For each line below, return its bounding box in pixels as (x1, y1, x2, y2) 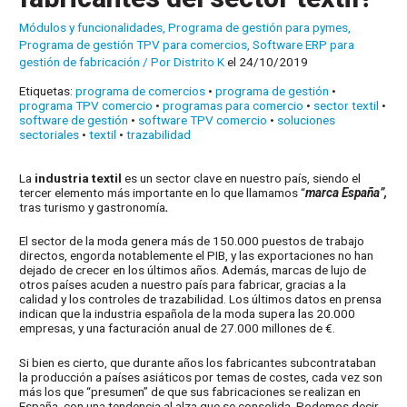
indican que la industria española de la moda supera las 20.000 (19, 306, 356, 322)
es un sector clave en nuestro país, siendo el (122, 170, 362, 185)
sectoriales (19, 126, 80, 142)
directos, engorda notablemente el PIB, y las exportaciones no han (19, 248, 374, 263)
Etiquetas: (19, 83, 76, 98)
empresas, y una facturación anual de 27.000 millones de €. (19, 321, 336, 336)
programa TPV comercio (19, 97, 154, 113)
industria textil (35, 170, 123, 185)
